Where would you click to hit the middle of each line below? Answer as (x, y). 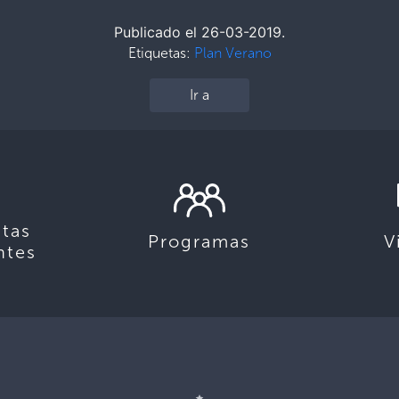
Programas (199, 241)
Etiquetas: (161, 53)
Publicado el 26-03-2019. (199, 32)
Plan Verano (232, 53)
